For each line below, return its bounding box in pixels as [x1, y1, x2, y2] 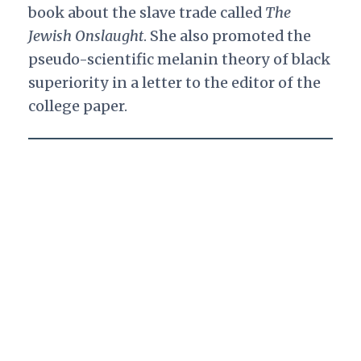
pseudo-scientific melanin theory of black [27, 50, 330, 69]
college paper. [27, 97, 131, 116]
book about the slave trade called [27, 3, 265, 23]
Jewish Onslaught [27, 27, 143, 46]
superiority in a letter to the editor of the [27, 73, 321, 93]
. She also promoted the [143, 27, 311, 46]
